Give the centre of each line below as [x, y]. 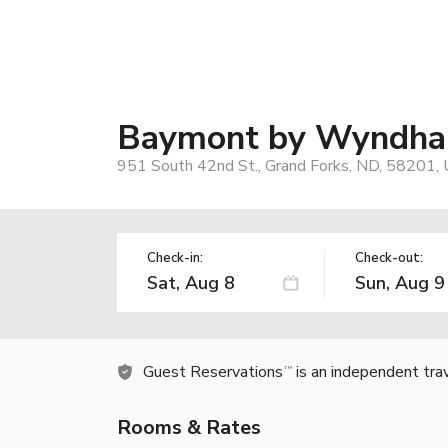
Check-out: [388, 257]
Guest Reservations [213, 371]
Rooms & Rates [189, 427]
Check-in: [175, 257]
